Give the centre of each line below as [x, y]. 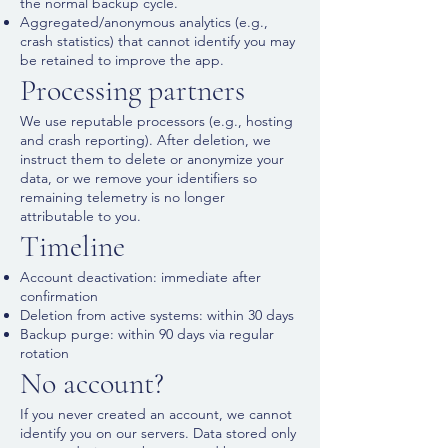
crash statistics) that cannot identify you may [157, 41]
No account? [92, 383]
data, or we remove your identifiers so [138, 178]
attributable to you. [80, 216]
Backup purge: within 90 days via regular [147, 334]
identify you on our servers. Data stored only [158, 433]
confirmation [59, 296]
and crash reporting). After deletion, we [145, 140]
